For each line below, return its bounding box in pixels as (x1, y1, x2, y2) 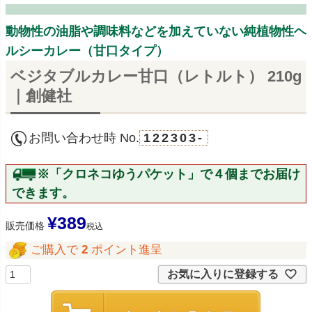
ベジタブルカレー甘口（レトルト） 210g (10, 67, 302, 85)
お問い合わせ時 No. (29, 130, 139, 145)
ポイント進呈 (91, 242, 162, 256)
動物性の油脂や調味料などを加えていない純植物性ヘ (6, 24, 306, 39)
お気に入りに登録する (167, 267, 279, 280)
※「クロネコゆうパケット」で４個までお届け (37, 166, 300, 181)
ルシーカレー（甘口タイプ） (6, 44, 169, 58)
